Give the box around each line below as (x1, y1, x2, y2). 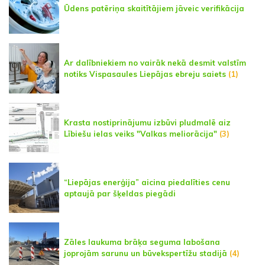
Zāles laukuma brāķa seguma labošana (64, 237, 220, 247)
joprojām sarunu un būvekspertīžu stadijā (64, 248, 227, 258)
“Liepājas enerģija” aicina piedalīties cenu (64, 177, 230, 187)
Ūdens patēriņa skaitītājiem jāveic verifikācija (64, 4, 244, 14)
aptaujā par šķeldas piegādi (64, 188, 176, 198)
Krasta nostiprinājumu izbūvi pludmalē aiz (64, 117, 231, 127)
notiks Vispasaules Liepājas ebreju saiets (64, 69, 226, 79)
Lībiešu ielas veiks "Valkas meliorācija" (64, 128, 217, 138)
